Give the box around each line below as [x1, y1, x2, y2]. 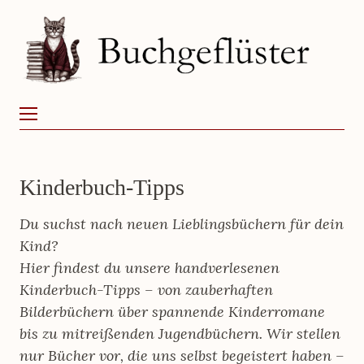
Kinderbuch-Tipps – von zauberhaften [19, 280, 273, 300]
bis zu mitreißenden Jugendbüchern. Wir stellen [19, 324, 340, 344]
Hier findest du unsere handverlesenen [19, 258, 279, 278]
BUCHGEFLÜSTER [19, 41, 216, 62]
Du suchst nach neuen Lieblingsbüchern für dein [19, 214, 344, 234]
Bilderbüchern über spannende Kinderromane [19, 302, 325, 322]
